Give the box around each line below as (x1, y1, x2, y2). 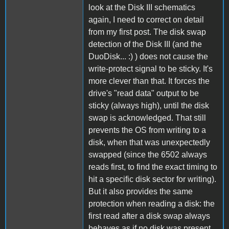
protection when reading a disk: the (88, 199, 215, 208)
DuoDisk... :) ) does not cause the (88, 52, 208, 61)
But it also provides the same (88, 187, 193, 196)
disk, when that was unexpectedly (88, 138, 210, 147)
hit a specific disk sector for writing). (88, 174, 216, 184)
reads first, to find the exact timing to (88, 162, 217, 171)
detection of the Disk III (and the (88, 39, 202, 49)
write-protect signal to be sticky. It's (88, 64, 213, 73)
